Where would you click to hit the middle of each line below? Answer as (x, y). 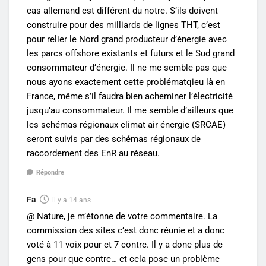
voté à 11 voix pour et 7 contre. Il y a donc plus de (125, 245)
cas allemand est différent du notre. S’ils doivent (122, 10)
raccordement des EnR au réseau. (93, 153)
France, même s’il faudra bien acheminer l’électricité (130, 96)
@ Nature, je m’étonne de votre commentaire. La (122, 216)
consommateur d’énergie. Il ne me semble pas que (127, 67)
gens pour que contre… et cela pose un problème (123, 259)
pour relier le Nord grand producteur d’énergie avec (127, 39)
